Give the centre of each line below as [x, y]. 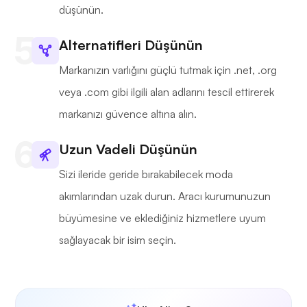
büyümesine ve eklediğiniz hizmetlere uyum [162, 218]
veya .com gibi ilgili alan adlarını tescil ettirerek [167, 92]
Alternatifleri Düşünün [131, 45]
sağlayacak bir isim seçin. [118, 240]
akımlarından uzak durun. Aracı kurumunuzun [165, 196]
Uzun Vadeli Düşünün [128, 149]
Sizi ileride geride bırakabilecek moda [146, 174]
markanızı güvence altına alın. [128, 114]
